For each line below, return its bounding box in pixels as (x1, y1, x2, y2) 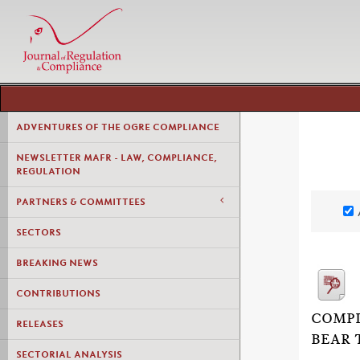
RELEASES (16, 318, 63, 329)
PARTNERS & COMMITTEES (16, 196, 145, 207)
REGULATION (16, 166, 80, 177)
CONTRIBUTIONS (16, 288, 100, 299)
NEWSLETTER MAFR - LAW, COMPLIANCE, (16, 152, 217, 163)
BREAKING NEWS (16, 257, 98, 268)
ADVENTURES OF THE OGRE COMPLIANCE (16, 121, 219, 133)
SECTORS (16, 227, 61, 238)
